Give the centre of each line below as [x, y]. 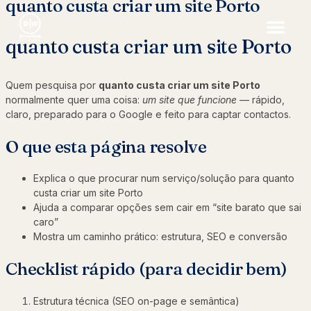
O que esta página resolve [106, 146]
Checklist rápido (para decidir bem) [146, 269]
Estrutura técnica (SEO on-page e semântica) [136, 301]
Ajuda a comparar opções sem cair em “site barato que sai [167, 208]
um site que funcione [190, 99]
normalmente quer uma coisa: [74, 99]
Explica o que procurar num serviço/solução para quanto [164, 178]
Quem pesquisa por [52, 85]
